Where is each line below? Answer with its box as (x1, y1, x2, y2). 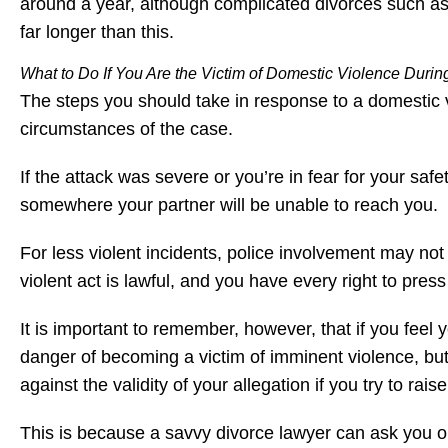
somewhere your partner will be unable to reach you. (20, 194, 438, 215)
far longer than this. (20, 21, 174, 42)
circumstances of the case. (20, 118, 233, 139)
